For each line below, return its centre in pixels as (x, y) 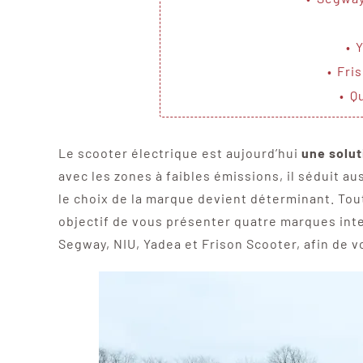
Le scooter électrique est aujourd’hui (179, 152)
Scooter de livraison (143, 10)
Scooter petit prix (135, 29)
